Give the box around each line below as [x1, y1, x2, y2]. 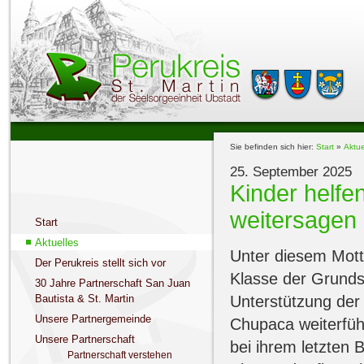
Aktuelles [34, 236, 79, 249]
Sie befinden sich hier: [229, 142, 316, 151]
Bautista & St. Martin [34, 292, 134, 305]
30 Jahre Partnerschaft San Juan [34, 277, 190, 289]
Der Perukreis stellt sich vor [34, 257, 166, 269]
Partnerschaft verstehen [67, 349, 172, 361]
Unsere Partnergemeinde [34, 313, 151, 325]
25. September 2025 [229, 164, 352, 180]
